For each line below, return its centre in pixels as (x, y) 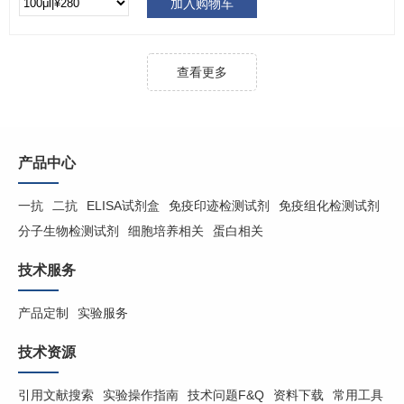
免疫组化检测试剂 (329, 206)
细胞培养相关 (166, 231)
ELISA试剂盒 (123, 206)
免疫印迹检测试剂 (219, 206)
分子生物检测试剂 (69, 231)
